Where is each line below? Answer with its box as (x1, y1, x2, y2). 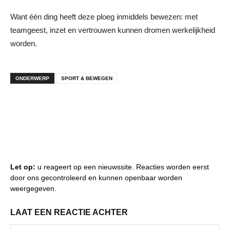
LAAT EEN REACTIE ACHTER (10, 207, 128, 217)
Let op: (10, 162, 35, 171)
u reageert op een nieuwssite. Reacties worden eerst (35, 162, 209, 171)
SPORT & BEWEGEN (61, 75, 112, 81)
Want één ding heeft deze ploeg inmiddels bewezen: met (10, 12, 198, 21)
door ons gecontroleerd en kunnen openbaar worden (10, 173, 182, 182)
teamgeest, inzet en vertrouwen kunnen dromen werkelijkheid (10, 25, 215, 34)
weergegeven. (10, 184, 56, 193)
